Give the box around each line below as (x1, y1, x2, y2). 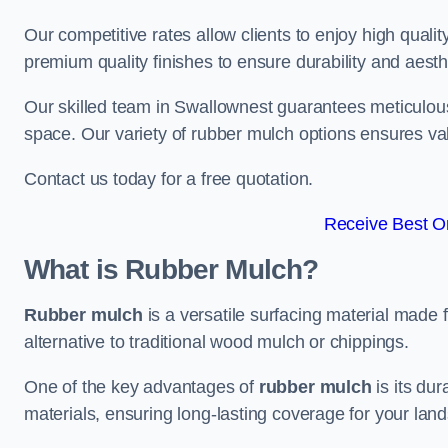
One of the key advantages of (24, 377, 259, 397)
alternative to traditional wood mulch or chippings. (24, 332, 409, 352)
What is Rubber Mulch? (24, 254, 319, 285)
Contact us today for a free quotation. (24, 169, 314, 189)
